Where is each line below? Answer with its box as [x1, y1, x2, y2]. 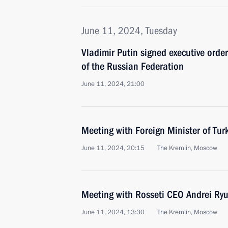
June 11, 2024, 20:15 [81, 144, 145, 153]
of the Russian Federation [81, 60, 184, 72]
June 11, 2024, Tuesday [81, 24, 177, 37]
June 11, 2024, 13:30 [81, 208, 145, 217]
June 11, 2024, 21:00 [81, 79, 145, 89]
